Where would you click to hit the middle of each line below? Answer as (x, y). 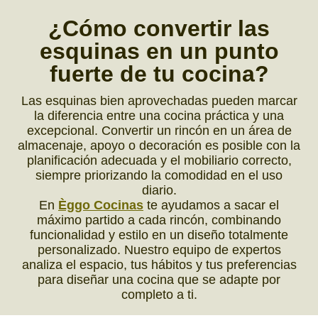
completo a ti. (159, 295)
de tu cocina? (191, 74)
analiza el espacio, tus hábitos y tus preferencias (159, 265)
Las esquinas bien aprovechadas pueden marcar (159, 101)
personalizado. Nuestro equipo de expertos (159, 250)
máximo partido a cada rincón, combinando (159, 220)
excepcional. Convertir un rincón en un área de (159, 131)
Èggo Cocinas (101, 205)
